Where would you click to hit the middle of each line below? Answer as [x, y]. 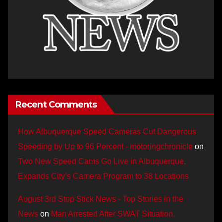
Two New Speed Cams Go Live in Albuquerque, [102, 161]
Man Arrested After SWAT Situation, [113, 214]
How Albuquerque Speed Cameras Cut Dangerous [107, 131]
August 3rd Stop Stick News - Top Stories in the [101, 199]
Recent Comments [56, 104]
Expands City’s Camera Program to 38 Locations [103, 176]
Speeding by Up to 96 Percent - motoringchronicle [105, 146]
